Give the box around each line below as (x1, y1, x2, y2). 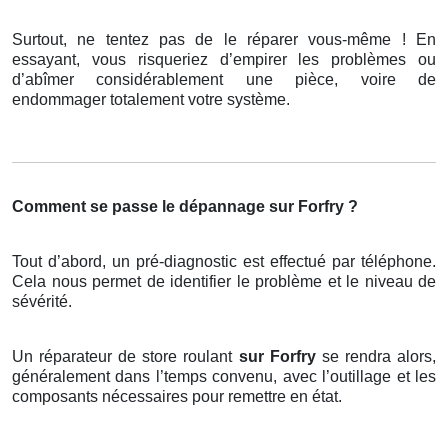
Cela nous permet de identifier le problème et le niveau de (12, 273, 436, 291)
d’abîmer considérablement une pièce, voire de (12, 71, 436, 89)
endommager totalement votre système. (12, 91, 290, 109)
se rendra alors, (321, 348, 437, 366)
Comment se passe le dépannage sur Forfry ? (12, 198, 358, 216)
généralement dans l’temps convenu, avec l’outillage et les (12, 368, 436, 386)
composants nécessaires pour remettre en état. (12, 388, 342, 406)
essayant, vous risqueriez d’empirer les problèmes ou (12, 51, 436, 69)
